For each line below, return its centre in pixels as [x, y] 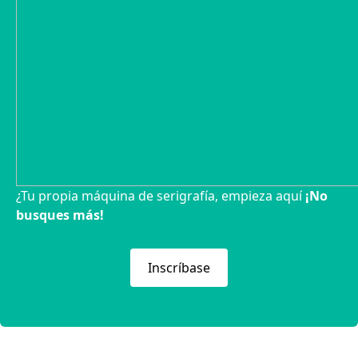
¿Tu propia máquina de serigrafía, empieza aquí [161, 195]
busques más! [60, 215]
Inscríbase [179, 267]
